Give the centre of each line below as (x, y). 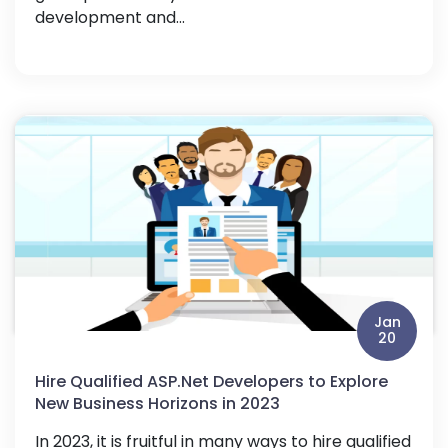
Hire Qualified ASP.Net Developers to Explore (211, 381)
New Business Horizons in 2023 (157, 403)
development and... (110, 17)
